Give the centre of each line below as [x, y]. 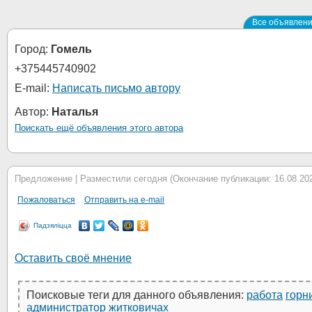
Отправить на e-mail [124, 200]
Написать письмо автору [116, 88]
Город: [33, 49]
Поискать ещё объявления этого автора [99, 128]
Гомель [71, 49]
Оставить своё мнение [73, 258]
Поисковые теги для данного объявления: [136, 295]
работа [265, 295]
